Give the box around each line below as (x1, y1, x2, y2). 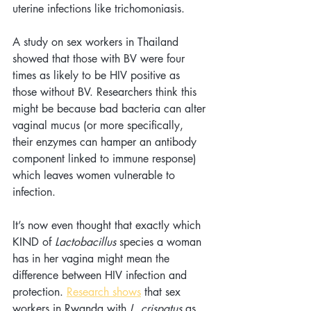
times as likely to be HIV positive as (12, 67, 183, 83)
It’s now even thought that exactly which (12, 217, 204, 233)
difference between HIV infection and (12, 267, 190, 283)
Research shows (67, 284, 141, 299)
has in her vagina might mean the (12, 251, 173, 266)
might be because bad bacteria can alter (12, 101, 209, 116)
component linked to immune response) (12, 151, 200, 166)
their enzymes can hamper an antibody (12, 134, 200, 149)
